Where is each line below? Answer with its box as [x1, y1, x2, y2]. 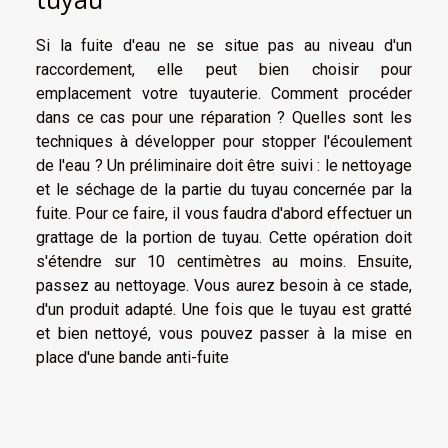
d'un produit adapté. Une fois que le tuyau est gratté [36, 300, 412, 320]
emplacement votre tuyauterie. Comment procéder [36, 84, 412, 104]
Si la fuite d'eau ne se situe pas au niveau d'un [36, 36, 412, 56]
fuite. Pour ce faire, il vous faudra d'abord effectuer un [36, 204, 412, 224]
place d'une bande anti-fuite [36, 348, 229, 368]
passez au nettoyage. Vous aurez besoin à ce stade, [36, 276, 412, 296]
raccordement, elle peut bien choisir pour [36, 60, 412, 80]
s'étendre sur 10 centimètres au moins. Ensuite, [36, 252, 412, 272]
